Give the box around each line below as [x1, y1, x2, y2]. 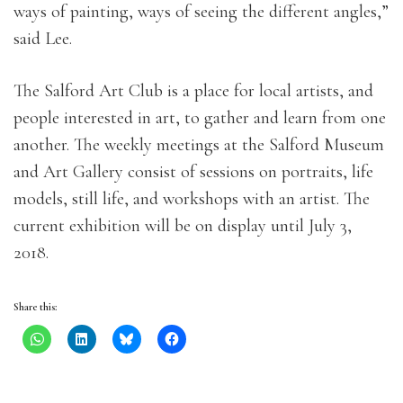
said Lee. [13, 28, 72, 49]
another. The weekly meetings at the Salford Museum [13, 134, 384, 156]
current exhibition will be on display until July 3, [13, 215, 352, 237]
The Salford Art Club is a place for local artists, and [13, 80, 373, 102]
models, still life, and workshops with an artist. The [13, 188, 370, 210]
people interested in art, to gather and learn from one [13, 107, 386, 129]
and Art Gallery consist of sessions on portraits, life [13, 161, 373, 183]
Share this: [13, 300, 57, 313]
